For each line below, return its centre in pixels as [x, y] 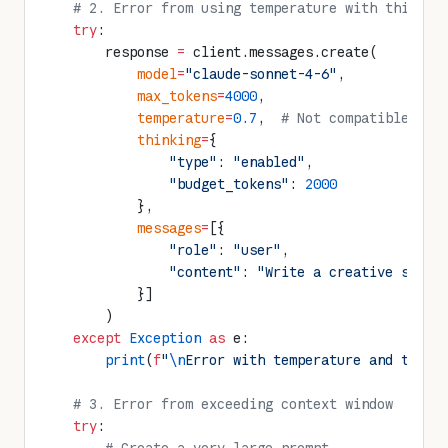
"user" [257, 250]
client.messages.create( [281, 52]
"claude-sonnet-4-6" [261, 74]
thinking [121, 140]
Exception [161, 338]
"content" [141, 272]
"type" [129, 162]
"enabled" [269, 162]
